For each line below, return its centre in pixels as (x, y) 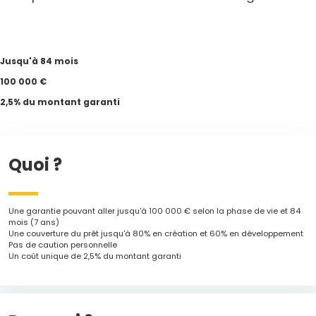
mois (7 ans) (34, 223)
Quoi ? (36, 164)
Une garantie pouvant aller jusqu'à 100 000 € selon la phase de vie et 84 (155, 211)
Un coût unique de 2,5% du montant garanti (95, 256)
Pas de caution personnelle (63, 245)
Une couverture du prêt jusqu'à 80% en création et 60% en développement (156, 234)
